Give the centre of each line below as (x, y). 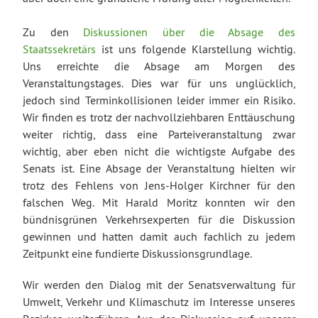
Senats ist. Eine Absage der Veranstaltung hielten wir (159, 169)
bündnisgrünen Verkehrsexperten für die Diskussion (159, 220)
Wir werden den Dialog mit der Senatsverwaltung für (159, 284)
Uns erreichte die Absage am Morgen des (159, 66)
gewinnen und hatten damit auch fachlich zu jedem (159, 237)
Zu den (53, 32)
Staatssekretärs (59, 49)
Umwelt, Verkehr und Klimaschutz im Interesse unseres (159, 301)
